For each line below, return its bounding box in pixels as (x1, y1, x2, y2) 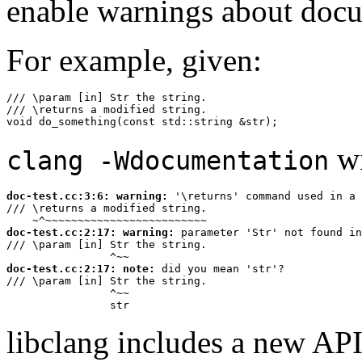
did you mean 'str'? (155, 263, 284, 276)
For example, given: (6, 43, 262, 78)
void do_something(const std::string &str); (6, 116, 278, 128)
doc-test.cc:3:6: (6, 190, 116, 203)
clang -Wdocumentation (6, 146, 329, 176)
